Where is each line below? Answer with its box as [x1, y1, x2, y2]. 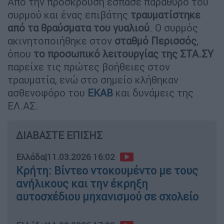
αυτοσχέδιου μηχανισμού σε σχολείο [16, 189, 198, 203]
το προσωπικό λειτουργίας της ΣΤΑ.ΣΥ [33, 47, 213, 60]
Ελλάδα [16, 151, 45, 162]
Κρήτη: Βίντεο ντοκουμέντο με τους [16, 163, 198, 177]
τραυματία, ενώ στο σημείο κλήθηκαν [7, 73, 178, 86]
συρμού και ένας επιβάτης [7, 8, 130, 21]
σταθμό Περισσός [114, 34, 196, 47]
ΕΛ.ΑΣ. [7, 99, 38, 112]
